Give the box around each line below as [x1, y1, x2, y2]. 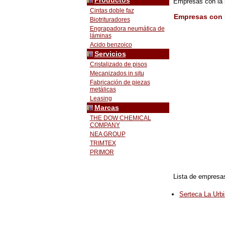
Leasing [89, 95, 112, 102]
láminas [89, 32, 111, 39]
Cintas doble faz [89, 7, 134, 14]
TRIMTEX [89, 140, 116, 147]
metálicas [89, 86, 116, 93]
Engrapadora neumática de [89, 25, 165, 32]
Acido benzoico [89, 41, 132, 48]
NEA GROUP [89, 131, 126, 138]
